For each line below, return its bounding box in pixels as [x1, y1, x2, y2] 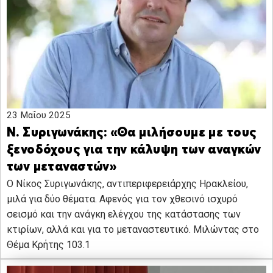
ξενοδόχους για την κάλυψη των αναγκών [7, 144, 261, 157]
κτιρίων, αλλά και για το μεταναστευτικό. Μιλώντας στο [7, 224, 259, 236]
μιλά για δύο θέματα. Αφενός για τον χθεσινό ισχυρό [7, 193, 238, 205]
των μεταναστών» [7, 161, 117, 174]
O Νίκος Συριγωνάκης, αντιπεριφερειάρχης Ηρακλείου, [7, 178, 248, 190]
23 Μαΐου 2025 [7, 110, 71, 121]
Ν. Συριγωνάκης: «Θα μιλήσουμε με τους [7, 127, 257, 140]
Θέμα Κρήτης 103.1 [7, 239, 90, 251]
